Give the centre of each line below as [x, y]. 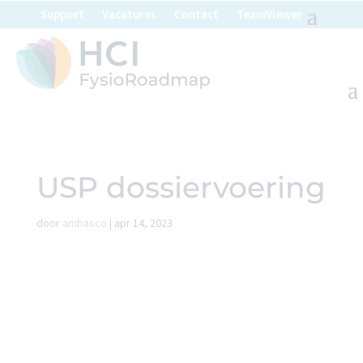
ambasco [84, 222]
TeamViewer [269, 14]
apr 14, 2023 [143, 222]
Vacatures [129, 14]
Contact [196, 14]
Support [62, 14]
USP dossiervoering [181, 187]
